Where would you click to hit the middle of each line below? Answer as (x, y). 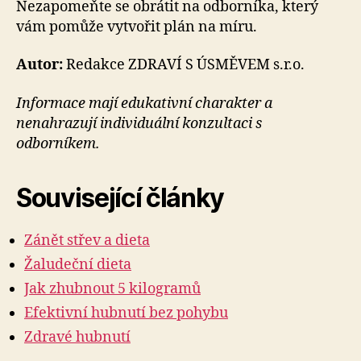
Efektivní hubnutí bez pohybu (126, 313)
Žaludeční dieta (78, 264)
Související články (120, 197)
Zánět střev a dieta (87, 240)
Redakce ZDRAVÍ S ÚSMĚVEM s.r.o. (184, 65)
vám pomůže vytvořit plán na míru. (137, 27)
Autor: (39, 65)
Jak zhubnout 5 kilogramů (112, 288)
